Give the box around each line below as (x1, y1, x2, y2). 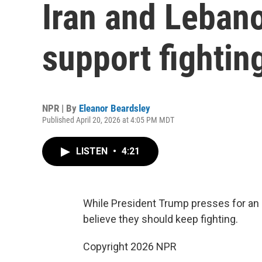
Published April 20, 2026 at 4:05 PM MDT (42, 115, 174, 125)
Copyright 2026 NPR (83, 240, 177, 253)
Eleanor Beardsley (79, 102, 150, 114)
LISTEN (76, 146, 110, 157)
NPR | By (42, 102, 79, 114)
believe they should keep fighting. (83, 213, 238, 225)
